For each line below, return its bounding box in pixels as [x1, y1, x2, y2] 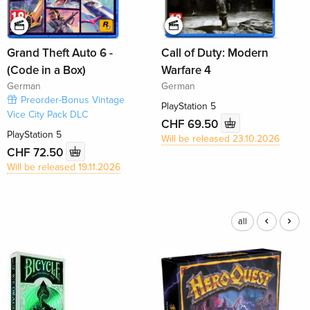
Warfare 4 [161, 63, 211, 78]
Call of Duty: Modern [161, 46, 268, 61]
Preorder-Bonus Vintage [21, 94, 125, 107]
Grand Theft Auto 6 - [7, 46, 113, 61]
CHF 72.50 [7, 145, 66, 160]
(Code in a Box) [7, 63, 86, 78]
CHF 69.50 [161, 116, 221, 131]
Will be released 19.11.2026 [7, 161, 121, 174]
